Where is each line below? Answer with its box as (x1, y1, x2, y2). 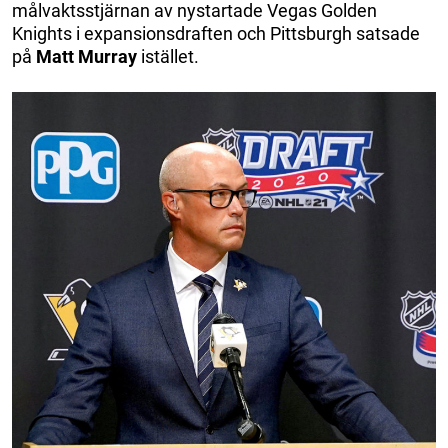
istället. (137, 45, 199, 67)
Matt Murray (36, 45, 137, 67)
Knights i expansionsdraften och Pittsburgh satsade (12, 22, 420, 44)
